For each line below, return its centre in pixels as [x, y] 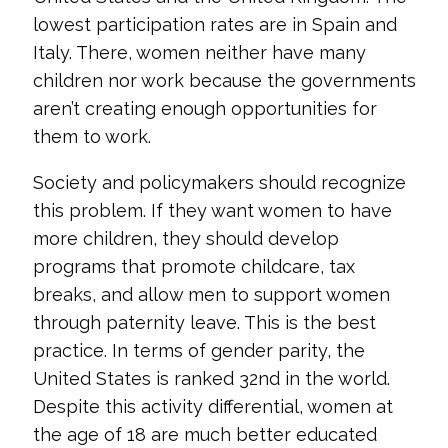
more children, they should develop [185, 238]
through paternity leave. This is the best [204, 322]
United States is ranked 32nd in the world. [211, 378]
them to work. [91, 136]
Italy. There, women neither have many [199, 52]
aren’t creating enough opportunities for [204, 108]
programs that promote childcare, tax [193, 266]
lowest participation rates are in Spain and [214, 24]
